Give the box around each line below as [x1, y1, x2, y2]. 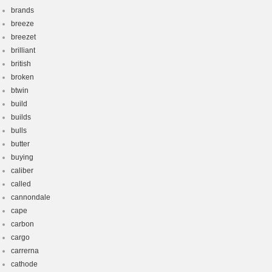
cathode [11, 260, 38, 268]
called [11, 180, 31, 188]
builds [11, 113, 31, 121]
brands [11, 6, 34, 15]
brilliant [11, 46, 35, 55]
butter [11, 140, 30, 148]
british [11, 59, 31, 68]
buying [11, 153, 33, 161]
